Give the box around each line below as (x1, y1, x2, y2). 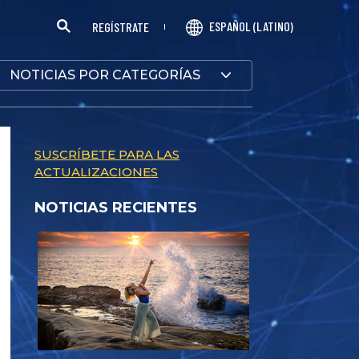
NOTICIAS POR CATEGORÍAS (10, 67, 201, 83)
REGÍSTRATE (91, 18, 149, 34)
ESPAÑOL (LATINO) (208, 18, 293, 34)
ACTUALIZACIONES (34, 163, 158, 179)
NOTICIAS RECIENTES (34, 198, 197, 216)
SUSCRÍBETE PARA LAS (34, 146, 179, 162)
